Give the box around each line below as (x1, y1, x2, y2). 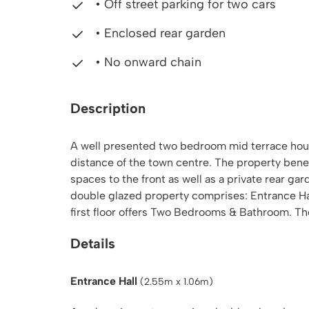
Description (70, 100, 146, 117)
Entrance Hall (70, 275, 137, 288)
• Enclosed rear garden (92, 26, 226, 41)
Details (70, 235, 115, 252)
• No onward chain (92, 54, 201, 70)
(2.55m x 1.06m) (140, 276, 213, 288)
